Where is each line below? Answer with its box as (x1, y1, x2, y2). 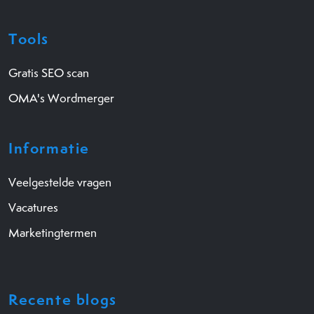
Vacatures (8, 199, 58, 215)
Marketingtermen (8, 224, 97, 240)
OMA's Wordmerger (8, 90, 114, 106)
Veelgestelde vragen (8, 174, 111, 190)
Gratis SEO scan (8, 64, 89, 81)
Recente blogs (8, 289, 117, 310)
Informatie (8, 137, 90, 158)
